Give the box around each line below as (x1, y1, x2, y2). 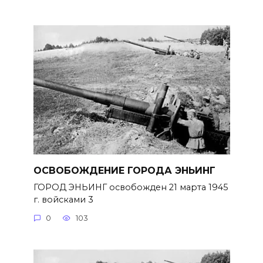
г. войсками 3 (33, 194, 93, 205)
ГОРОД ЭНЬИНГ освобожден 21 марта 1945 (33, 181, 228, 193)
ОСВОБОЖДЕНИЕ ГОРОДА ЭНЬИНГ (33, 164, 215, 176)
